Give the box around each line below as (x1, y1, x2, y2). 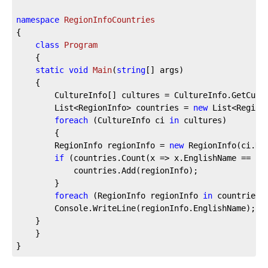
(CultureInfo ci (88, 115, 169, 126)
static (35, 65, 64, 75)
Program (64, 40, 98, 50)
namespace (16, 15, 59, 25)
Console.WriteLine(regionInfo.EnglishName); (16, 203, 255, 214)
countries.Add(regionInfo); (16, 166, 198, 176)
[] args (145, 65, 179, 75)
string (117, 65, 145, 75)
